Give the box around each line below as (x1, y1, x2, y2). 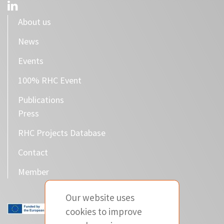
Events (18, 54, 43, 66)
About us (18, 15, 51, 27)
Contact (18, 146, 48, 158)
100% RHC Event (18, 74, 81, 86)
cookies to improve (65, 205, 142, 217)
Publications (18, 93, 64, 105)
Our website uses (65, 191, 134, 203)
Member (18, 165, 49, 177)
